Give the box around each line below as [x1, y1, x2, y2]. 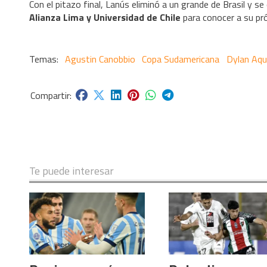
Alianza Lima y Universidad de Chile [29, 10, 181, 24]
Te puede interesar [29, 163, 114, 179]
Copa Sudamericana [142, 51, 220, 66]
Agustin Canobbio [65, 51, 136, 66]
